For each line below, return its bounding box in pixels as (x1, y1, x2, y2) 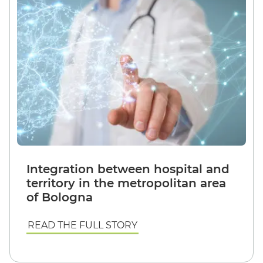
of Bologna (26, 190, 93, 204)
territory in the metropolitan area (26, 176, 226, 190)
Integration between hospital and (26, 162, 230, 176)
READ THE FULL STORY (28, 220, 137, 231)
